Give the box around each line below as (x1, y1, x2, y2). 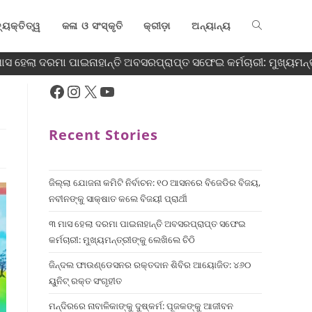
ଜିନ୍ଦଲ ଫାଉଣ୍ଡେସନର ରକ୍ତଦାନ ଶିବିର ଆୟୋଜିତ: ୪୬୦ (49, 258, 251, 271)
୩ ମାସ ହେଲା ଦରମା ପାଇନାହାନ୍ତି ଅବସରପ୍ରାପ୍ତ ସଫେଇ (49, 217, 246, 230)
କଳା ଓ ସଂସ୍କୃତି (61, 19, 123, 32)
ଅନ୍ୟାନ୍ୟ (192, 19, 231, 32)
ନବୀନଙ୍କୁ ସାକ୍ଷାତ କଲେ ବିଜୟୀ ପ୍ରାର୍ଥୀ (49, 192, 187, 205)
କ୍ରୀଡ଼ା (143, 19, 171, 32)
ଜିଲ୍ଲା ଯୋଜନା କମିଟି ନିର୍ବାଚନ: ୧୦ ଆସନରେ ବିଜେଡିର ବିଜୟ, (49, 176, 260, 189)
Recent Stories (49, 125, 158, 144)
